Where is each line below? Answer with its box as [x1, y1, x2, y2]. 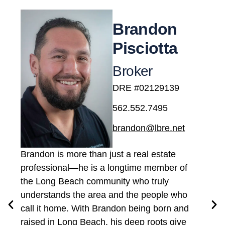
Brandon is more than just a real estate [21, 149, 176, 159]
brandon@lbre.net [113, 123, 185, 134]
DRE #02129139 [113, 83, 180, 93]
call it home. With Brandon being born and [21, 203, 189, 213]
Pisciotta [113, 39, 178, 58]
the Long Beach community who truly [21, 176, 169, 186]
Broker [113, 63, 153, 79]
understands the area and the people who [21, 189, 188, 200]
